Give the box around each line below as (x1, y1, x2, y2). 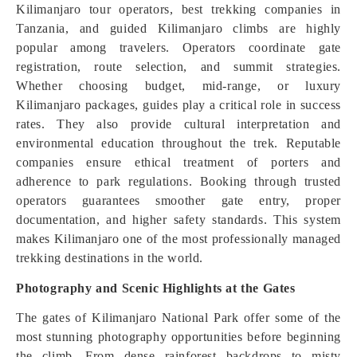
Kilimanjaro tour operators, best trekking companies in (16, 2, 341, 16)
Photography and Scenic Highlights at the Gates (16, 281, 296, 295)
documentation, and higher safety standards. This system (16, 213, 341, 226)
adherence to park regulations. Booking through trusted (16, 175, 341, 188)
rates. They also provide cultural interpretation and (16, 117, 341, 131)
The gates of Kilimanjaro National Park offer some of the (16, 311, 341, 324)
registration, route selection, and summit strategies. (16, 60, 341, 73)
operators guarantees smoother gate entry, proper (16, 194, 341, 207)
